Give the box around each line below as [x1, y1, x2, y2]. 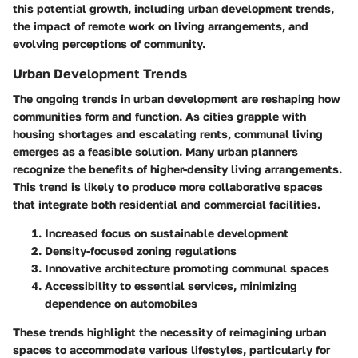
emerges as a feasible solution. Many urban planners [13, 145, 298, 159]
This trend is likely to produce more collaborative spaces [13, 180, 323, 194]
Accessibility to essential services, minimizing [45, 279, 297, 293]
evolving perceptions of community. [13, 37, 205, 51]
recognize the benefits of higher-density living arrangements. [13, 162, 342, 177]
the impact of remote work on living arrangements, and [13, 19, 308, 34]
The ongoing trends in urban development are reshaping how [13, 92, 340, 106]
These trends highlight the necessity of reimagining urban [13, 325, 326, 340]
